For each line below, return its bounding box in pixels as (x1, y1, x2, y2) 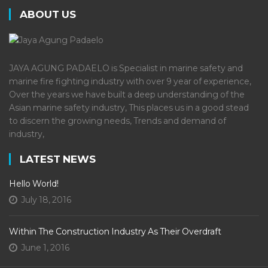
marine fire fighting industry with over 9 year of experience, (9, 75, 251, 87)
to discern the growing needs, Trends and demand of (9, 115, 226, 126)
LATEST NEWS (20, 153, 96, 165)
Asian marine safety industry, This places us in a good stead (9, 102, 249, 113)
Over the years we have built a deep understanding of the (9, 89, 245, 100)
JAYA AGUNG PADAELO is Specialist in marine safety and (9, 62, 243, 74)
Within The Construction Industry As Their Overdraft (9, 226, 221, 237)
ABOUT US (20, 8, 76, 21)
